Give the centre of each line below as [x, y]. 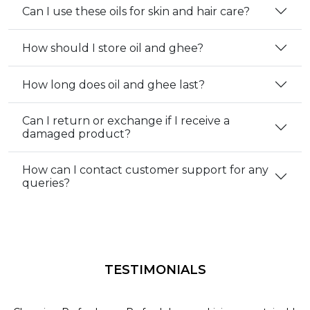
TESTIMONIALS [155, 270]
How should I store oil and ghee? [113, 48]
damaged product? [76, 134]
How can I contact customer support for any [145, 170]
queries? [46, 183]
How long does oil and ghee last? [113, 84]
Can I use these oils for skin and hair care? [136, 11]
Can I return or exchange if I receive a [126, 121]
